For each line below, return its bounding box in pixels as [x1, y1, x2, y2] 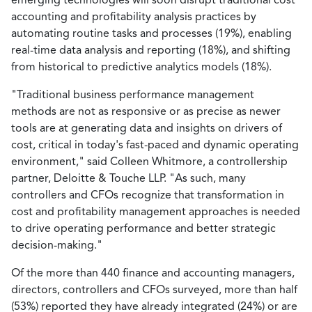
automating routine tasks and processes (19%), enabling [11, 26, 292, 40]
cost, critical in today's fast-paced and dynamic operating [11, 138, 299, 151]
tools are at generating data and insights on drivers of [11, 121, 282, 134]
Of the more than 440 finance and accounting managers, [11, 266, 295, 279]
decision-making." [11, 238, 102, 251]
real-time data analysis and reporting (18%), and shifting [11, 43, 290, 56]
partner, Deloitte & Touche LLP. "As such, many [11, 171, 246, 185]
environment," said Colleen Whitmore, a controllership [11, 155, 288, 168]
